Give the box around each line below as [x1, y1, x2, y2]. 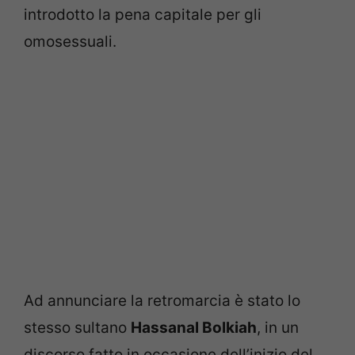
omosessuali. [24, 32, 116, 51]
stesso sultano [24, 319, 131, 337]
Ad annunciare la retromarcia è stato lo [24, 292, 300, 310]
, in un [257, 319, 299, 337]
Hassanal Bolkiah [131, 319, 257, 337]
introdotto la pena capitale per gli [24, 5, 261, 24]
